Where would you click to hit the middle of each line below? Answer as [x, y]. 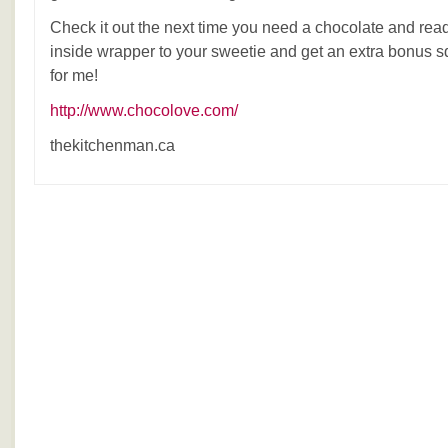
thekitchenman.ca [112, 145]
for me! [74, 75]
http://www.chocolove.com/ [144, 110]
